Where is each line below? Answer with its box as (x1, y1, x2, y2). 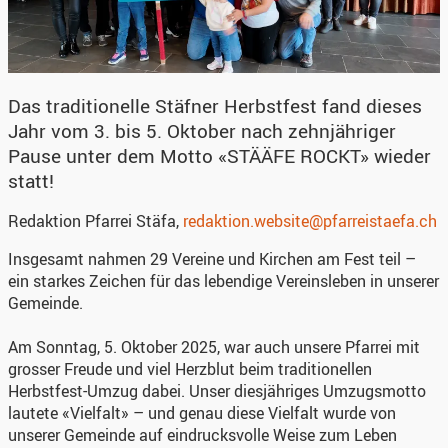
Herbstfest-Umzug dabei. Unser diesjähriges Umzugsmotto (8, 379, 426, 402)
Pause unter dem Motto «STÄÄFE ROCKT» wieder (8, 142, 431, 169)
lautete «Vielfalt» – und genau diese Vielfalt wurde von (8, 401, 396, 424)
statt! (8, 167, 54, 194)
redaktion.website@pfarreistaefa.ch (183, 209, 437, 232)
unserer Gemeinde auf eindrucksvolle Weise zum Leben (8, 423, 397, 446)
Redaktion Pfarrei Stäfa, (8, 209, 183, 232)
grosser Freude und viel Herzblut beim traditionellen (8, 357, 372, 380)
